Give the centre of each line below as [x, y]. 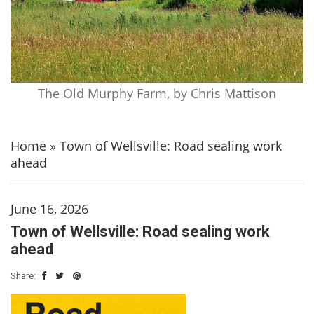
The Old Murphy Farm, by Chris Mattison [157, 93]
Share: [24, 275]
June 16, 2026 [49, 209]
